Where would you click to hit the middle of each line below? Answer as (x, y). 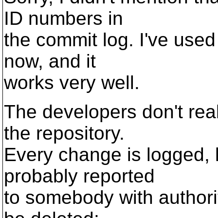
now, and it (50, 61)
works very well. (72, 82)
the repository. (64, 133)
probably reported (79, 176)
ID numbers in (64, 18)
